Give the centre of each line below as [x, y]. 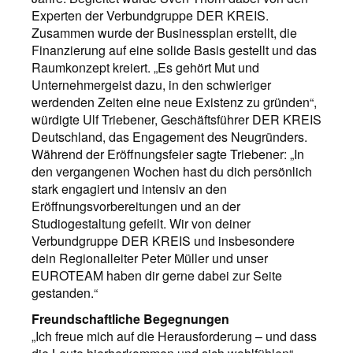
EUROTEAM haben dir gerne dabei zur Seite [157, 275]
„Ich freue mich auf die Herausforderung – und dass [174, 336]
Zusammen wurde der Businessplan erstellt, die [164, 33]
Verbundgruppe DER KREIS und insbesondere [163, 241]
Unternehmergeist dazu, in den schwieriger [151, 85]
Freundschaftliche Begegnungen [130, 319]
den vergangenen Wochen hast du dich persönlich [172, 171]
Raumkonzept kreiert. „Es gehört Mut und [145, 67]
